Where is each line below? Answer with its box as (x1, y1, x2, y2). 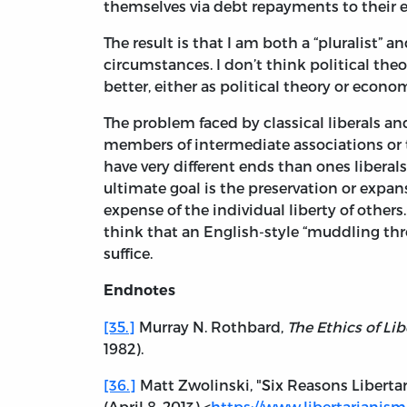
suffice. (104, 244, 153, 263)
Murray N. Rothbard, (135, 318, 287, 336)
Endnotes (104, 282, 175, 300)
